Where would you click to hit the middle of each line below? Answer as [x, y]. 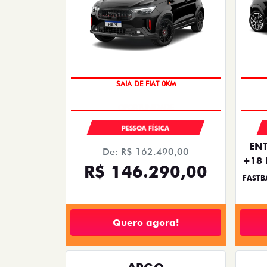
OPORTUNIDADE [146, 103]
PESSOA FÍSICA [146, 128]
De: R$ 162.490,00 [146, 152]
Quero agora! [146, 222]
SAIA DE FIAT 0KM [146, 89]
